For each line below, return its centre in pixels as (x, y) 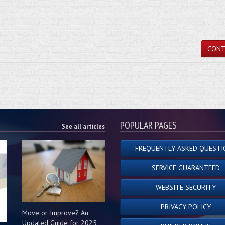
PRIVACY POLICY (186, 207)
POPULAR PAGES (148, 125)
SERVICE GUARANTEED (186, 168)
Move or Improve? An (55, 213)
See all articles (83, 126)
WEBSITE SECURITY (186, 187)
